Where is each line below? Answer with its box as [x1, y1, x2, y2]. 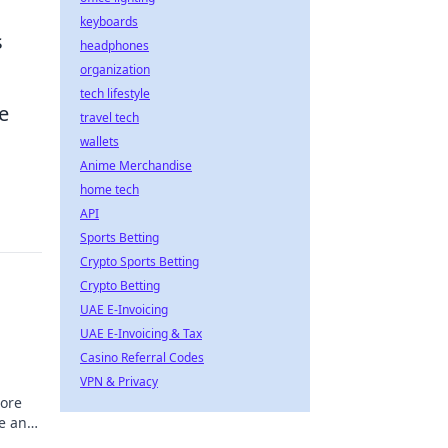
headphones [80, 37, 149, 54]
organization [80, 61, 150, 78]
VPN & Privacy [80, 373, 158, 390]
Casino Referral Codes [80, 349, 204, 366]
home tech [80, 181, 139, 198]
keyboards [80, 13, 138, 30]
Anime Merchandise [80, 157, 192, 174]
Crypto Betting [80, 277, 160, 294]
